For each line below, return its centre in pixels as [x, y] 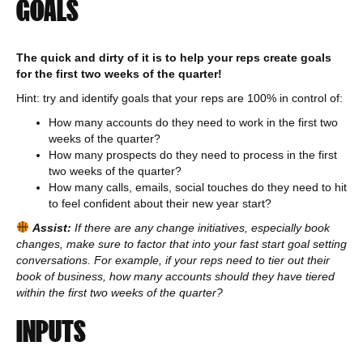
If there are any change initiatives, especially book [200, 228]
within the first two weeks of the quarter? [120, 293]
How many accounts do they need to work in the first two [193, 122]
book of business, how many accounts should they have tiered [175, 276]
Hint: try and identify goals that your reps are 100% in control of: [179, 98]
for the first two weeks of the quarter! [121, 74]
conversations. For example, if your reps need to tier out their [173, 260]
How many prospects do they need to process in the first [193, 155]
